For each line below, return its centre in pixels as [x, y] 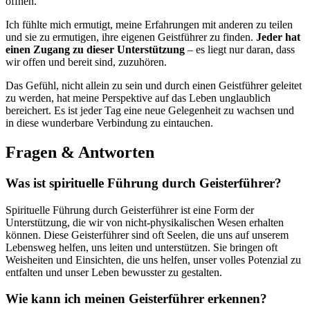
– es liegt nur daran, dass [240, 49]
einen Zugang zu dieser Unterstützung [95, 49]
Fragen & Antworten [80, 152]
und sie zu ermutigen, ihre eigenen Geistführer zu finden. [131, 37]
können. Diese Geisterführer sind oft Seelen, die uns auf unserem [147, 235]
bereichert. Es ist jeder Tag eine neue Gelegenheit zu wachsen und [150, 110]
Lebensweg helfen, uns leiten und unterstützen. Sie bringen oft [142, 247]
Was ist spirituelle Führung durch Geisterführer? [144, 183]
